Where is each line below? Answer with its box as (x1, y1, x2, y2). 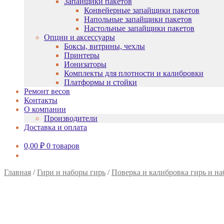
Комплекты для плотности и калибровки (64, 69, 203, 77)
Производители (44, 114, 97, 122)
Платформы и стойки (64, 78, 137, 86)
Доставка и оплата (24, 123, 87, 131)
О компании (24, 105, 66, 113)
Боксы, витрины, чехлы (64, 42, 145, 50)
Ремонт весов (24, 87, 70, 95)
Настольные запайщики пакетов (84, 24, 194, 32)
